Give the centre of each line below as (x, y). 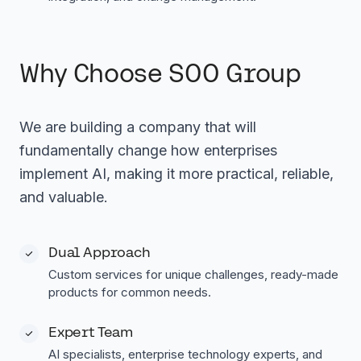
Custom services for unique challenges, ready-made (193, 274)
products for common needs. (130, 292)
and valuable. (64, 197)
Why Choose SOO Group (160, 73)
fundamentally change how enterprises (148, 150)
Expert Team (91, 332)
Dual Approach (100, 252)
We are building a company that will (138, 127)
